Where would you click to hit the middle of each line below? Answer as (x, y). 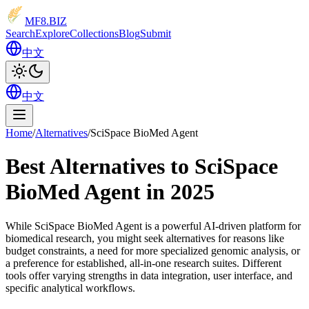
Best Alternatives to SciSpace (142, 167)
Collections (94, 33)
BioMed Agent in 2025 (110, 192)
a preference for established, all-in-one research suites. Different (143, 263)
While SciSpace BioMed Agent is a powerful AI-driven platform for (153, 226)
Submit (156, 33)
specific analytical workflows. (70, 288)
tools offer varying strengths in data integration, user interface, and (149, 275)
